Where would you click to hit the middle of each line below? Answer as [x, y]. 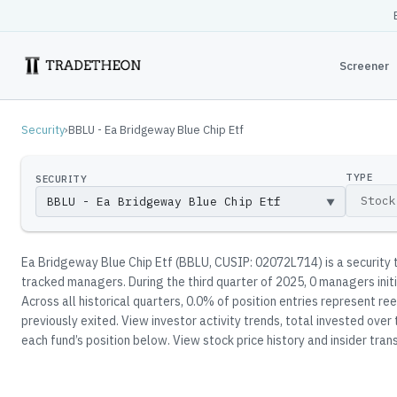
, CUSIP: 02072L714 [264, 262]
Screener [364, 66]
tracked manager [69, 282]
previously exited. [70, 321]
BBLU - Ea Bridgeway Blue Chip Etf [156, 130]
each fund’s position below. [96, 340]
